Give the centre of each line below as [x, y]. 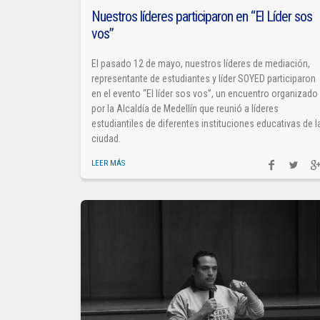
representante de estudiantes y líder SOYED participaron [204, 78]
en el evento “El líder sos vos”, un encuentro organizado [205, 93]
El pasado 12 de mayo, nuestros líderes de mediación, [201, 63]
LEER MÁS [109, 163]
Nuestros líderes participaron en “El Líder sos [202, 16]
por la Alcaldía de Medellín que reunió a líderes [185, 108]
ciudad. [106, 138]
